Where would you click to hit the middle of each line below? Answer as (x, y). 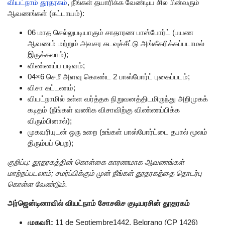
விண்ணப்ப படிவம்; (56, 66)
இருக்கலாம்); (48, 54)
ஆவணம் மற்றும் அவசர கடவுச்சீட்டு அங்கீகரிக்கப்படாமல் (116, 43)
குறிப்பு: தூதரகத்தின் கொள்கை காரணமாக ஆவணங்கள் (96, 162)
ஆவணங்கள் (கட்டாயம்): (46, 13)
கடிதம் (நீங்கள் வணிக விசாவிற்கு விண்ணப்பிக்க (104, 110)
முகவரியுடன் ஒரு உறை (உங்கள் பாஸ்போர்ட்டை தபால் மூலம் (118, 132)
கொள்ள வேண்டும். (37, 184)
